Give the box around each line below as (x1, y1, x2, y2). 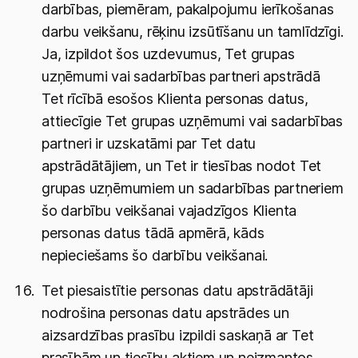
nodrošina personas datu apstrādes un (42, 304, 289, 321)
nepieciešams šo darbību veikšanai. (42, 247, 268, 264)
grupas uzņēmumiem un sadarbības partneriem (42, 180, 344, 197)
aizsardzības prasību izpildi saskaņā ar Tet (42, 327, 314, 344)
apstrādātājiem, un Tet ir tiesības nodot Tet (42, 157, 322, 174)
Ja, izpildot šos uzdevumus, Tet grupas (42, 46, 295, 62)
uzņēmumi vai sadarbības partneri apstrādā (42, 68, 320, 85)
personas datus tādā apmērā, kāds (42, 225, 265, 241)
